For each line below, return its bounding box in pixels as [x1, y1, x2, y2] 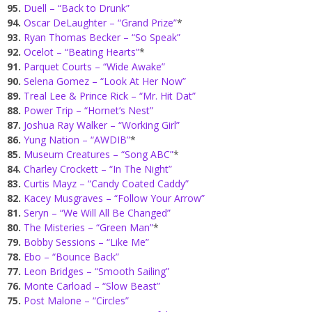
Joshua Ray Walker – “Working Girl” [24, 118, 180, 132]
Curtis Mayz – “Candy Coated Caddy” [24, 177, 189, 191]
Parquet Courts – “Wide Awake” [24, 60, 165, 74]
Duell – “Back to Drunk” [24, 1, 130, 15]
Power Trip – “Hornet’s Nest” [24, 104, 153, 118]
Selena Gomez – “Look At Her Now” [24, 75, 186, 88]
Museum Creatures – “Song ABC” [24, 148, 173, 162]
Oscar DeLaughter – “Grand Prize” [24, 16, 177, 30]
